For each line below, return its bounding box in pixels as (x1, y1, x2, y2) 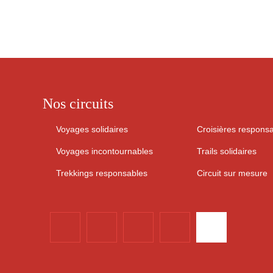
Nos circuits (43, 96, 113, 112)
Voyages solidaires (56, 124, 128, 135)
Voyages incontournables (56, 146, 153, 157)
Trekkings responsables (56, 168, 147, 179)
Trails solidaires (197, 146, 257, 157)
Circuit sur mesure (197, 168, 268, 179)
